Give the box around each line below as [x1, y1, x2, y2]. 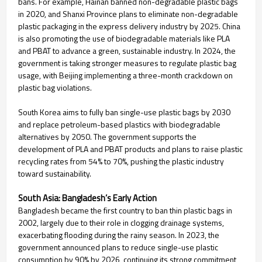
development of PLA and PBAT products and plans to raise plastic [18, 143, 243, 156]
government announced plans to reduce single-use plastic [18, 241, 218, 254]
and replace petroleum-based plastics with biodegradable [18, 118, 220, 131]
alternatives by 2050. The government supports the [18, 130, 196, 143]
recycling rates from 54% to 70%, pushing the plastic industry [18, 155, 224, 168]
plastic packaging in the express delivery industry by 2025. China [18, 20, 240, 33]
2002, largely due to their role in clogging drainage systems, [18, 216, 224, 229]
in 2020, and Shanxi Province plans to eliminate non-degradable [18, 8, 238, 20]
